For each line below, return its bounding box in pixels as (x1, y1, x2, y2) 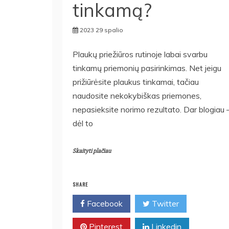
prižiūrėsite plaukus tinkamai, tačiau (73, 76, 199, 87)
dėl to (73, 118, 93, 128)
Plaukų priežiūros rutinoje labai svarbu (73, 49, 208, 59)
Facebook (85, 198, 123, 209)
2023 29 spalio (80, 26, 123, 34)
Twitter (150, 198, 179, 209)
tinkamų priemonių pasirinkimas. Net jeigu (73, 62, 221, 73)
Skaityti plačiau (73, 147, 111, 155)
